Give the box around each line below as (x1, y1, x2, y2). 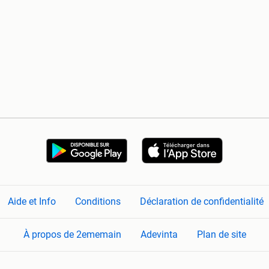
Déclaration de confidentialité (140, 196, 264, 208)
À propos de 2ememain (23, 229, 121, 241)
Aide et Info (8, 196, 56, 208)
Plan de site (196, 229, 246, 241)
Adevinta (140, 229, 178, 241)
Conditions (75, 196, 121, 208)
